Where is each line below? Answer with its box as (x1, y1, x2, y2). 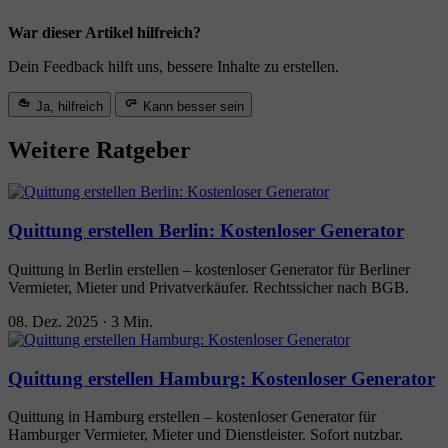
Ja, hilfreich (36, 98, 103, 114)
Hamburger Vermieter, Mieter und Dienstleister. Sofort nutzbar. (8, 426, 403, 444)
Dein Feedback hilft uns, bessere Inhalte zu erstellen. (8, 57, 339, 75)
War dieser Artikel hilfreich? (8, 23, 201, 41)
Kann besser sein (143, 98, 244, 114)
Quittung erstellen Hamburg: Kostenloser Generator (8, 367, 435, 389)
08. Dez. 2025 (8, 312, 98, 330)
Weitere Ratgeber (8, 136, 191, 163)
